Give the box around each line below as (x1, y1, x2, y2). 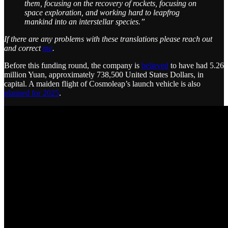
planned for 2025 (4, 89, 59, 98)
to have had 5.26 (168, 61, 224, 70)
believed (141, 61, 168, 70)
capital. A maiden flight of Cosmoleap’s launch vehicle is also (4, 79, 201, 89)
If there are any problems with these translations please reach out (4, 35, 212, 44)
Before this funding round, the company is (4, 61, 141, 70)
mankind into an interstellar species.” (24, 17, 145, 26)
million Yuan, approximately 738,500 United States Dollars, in (4, 70, 204, 79)
